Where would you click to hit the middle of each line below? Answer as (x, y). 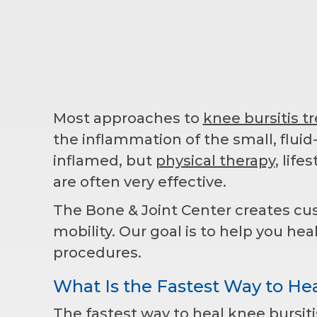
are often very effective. (139, 181)
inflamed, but (104, 160)
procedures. (97, 252)
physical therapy (215, 160)
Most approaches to (128, 118)
